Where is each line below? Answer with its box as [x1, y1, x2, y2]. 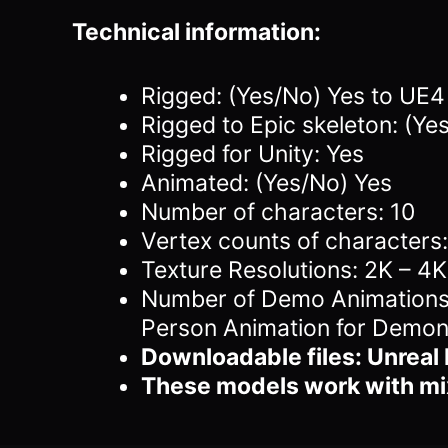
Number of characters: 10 [141, 197, 415, 226]
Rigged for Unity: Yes [141, 139, 364, 168]
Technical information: [72, 18, 321, 47]
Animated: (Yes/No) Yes [141, 168, 392, 197]
